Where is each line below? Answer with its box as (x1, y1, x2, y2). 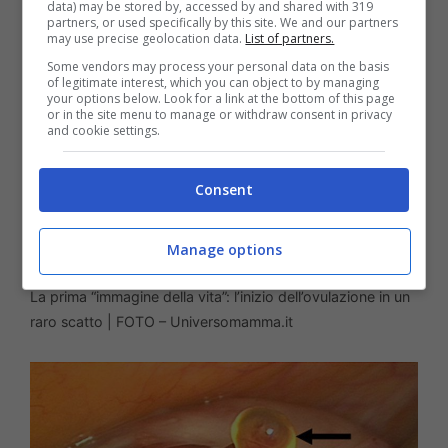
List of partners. (245, 29, 335, 47)
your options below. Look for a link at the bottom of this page (47, 89, 396, 107)
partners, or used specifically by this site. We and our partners (47, 13, 399, 31)
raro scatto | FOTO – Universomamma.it (30, 312, 293, 330)
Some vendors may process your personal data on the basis (47, 57, 390, 75)
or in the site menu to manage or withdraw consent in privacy (47, 105, 393, 123)
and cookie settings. (47, 121, 161, 139)
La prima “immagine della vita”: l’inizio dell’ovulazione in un (30, 287, 410, 305)
